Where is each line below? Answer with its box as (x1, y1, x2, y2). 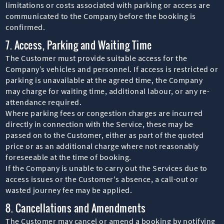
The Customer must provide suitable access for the (5, 52, 187, 63)
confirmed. (5, 21, 45, 32)
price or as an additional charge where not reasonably (5, 140, 199, 151)
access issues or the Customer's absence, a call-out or (5, 173, 198, 184)
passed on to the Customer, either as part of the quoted (5, 129, 204, 140)
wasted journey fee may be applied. (5, 184, 132, 195)
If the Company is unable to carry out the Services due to (5, 162, 207, 173)
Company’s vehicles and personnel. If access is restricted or (5, 63, 218, 74)
